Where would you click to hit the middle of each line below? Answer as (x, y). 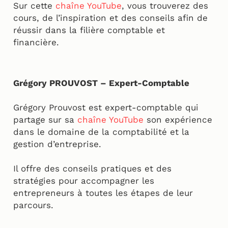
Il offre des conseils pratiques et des (92, 169)
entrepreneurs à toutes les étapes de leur (103, 193)
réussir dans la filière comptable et (89, 30)
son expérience (178, 120)
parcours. (35, 205)
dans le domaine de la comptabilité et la (101, 132)
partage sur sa (45, 120)
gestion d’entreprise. (59, 144)
